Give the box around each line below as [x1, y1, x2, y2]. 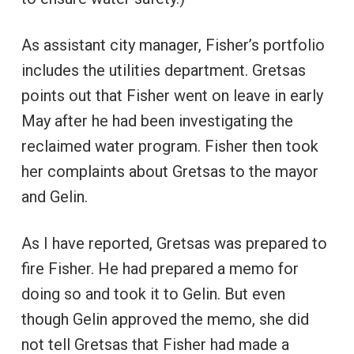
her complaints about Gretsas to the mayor [21, 161, 318, 181]
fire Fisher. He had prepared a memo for [21, 258, 299, 278]
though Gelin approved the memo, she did [21, 309, 309, 329]
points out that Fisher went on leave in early [21, 85, 323, 105]
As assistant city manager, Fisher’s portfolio [21, 35, 325, 55]
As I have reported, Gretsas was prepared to [21, 233, 327, 253]
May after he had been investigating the [21, 111, 293, 130]
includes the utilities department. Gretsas [21, 60, 306, 80]
